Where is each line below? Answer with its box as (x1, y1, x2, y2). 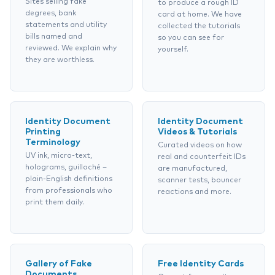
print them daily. (25, 199, 84, 206)
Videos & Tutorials (158, 128, 237, 136)
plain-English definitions (25, 176, 112, 183)
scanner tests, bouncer (158, 177, 241, 184)
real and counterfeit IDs (158, 153, 246, 161)
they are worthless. (25, 56, 95, 64)
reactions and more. (158, 188, 231, 196)
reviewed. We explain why (25, 45, 117, 52)
